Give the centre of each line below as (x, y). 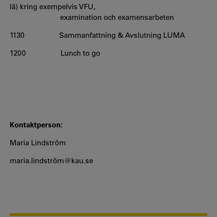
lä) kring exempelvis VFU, (53, 6)
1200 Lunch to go (55, 53)
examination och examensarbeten (93, 17)
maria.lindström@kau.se (51, 160)
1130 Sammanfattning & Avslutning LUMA (97, 35)
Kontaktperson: (36, 124)
